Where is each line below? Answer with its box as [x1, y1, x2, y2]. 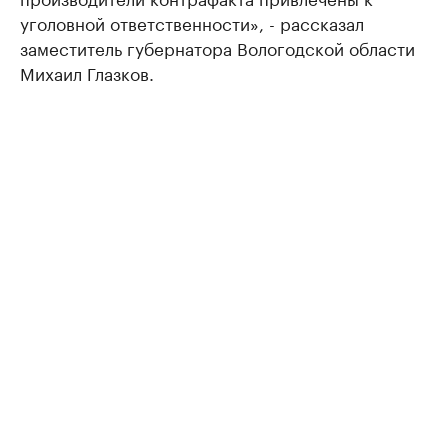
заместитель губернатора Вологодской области [20, 34, 415, 61]
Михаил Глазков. [20, 59, 154, 86]
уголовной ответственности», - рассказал [20, 9, 364, 36]
